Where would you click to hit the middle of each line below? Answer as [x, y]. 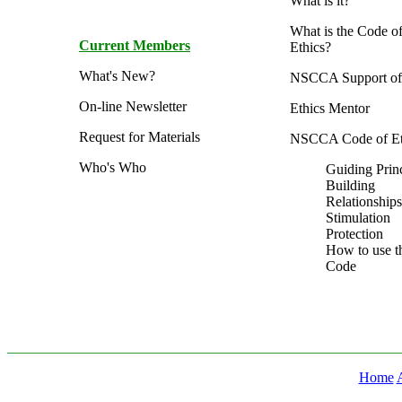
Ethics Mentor [330, 108]
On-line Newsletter [133, 106]
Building [350, 185]
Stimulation [358, 218]
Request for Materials [140, 137]
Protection [354, 234]
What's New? [117, 76]
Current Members [135, 45]
